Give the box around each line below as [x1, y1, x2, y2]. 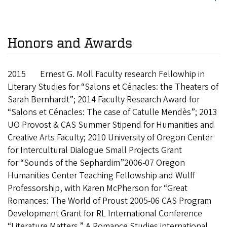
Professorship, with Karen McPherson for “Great [8, 181, 187, 195]
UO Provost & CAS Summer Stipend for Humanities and [8, 118, 214, 131]
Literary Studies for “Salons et [8, 80, 122, 93]
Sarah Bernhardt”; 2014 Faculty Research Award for [8, 93, 200, 106]
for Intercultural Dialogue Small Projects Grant [8, 143, 182, 157]
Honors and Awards [8, 34, 132, 51]
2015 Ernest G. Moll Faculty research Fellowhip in [8, 67, 205, 81]
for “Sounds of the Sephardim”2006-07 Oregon [8, 156, 185, 169]
